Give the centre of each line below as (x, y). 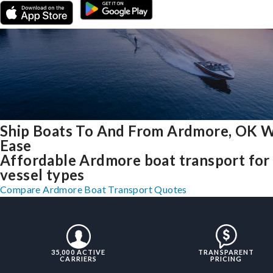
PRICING (226, 259)
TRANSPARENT (226, 252)
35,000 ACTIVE (79, 252)
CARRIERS (79, 259)
